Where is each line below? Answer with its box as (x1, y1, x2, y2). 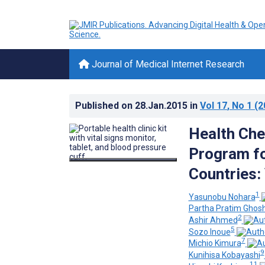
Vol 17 (200, 100, 227, 111)
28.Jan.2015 (135, 100, 190, 111)
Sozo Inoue (188, 227, 231, 237)
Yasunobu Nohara (188, 192, 256, 202)
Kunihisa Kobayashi (188, 250, 260, 260)
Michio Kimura (188, 238, 241, 248)
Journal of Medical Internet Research (89, 59, 244, 70)
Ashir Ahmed (188, 215, 238, 225)
